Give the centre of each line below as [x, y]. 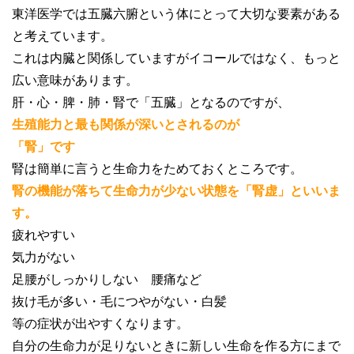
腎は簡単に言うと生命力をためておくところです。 [157, 169]
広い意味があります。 [75, 81]
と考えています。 [62, 36]
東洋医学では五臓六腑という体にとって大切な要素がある [176, 14]
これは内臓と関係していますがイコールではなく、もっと [176, 58]
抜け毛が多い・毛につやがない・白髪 [119, 302]
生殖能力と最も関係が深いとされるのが [126, 125]
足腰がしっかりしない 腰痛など [107, 280]
